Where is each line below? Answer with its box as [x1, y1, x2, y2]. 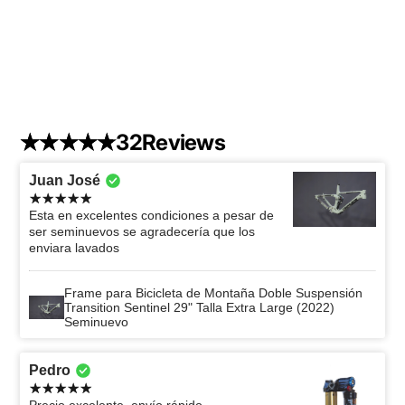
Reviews [141, 128, 225, 155]
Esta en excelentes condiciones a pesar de [29, 207, 274, 222]
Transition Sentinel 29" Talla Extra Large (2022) [63, 299, 334, 315]
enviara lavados [29, 240, 119, 255]
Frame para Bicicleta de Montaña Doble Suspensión [63, 285, 363, 300]
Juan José [29, 172, 100, 188]
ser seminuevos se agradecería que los [29, 223, 255, 239]
